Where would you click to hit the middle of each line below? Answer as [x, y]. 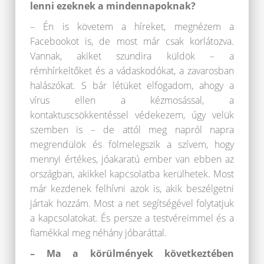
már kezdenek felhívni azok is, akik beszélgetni [132, 189]
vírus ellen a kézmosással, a [132, 100]
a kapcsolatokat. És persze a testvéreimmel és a [132, 218]
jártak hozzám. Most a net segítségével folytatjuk [132, 204]
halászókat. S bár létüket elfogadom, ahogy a [132, 86]
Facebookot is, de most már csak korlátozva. [132, 42]
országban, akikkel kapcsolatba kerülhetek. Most [132, 174]
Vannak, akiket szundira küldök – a [132, 56]
